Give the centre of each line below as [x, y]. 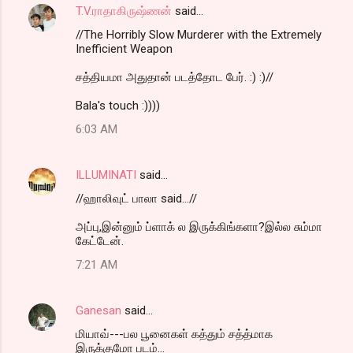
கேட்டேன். [100, 242]
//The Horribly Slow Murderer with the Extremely [199, 35]
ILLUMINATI [106, 175]
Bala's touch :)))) [118, 106]
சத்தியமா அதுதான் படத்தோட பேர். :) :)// [175, 78]
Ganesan [98, 311]
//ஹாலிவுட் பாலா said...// [136, 199]
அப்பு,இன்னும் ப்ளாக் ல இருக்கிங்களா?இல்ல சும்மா [199, 227]
